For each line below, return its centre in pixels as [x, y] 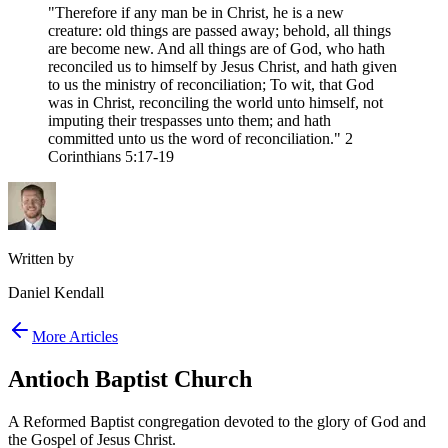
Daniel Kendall [56, 292]
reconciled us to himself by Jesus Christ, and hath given [222, 66]
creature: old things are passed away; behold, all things [219, 30]
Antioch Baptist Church [130, 378]
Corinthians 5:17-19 [111, 156]
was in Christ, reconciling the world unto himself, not [215, 102]
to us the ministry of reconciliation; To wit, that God [211, 84]
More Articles [75, 336]
